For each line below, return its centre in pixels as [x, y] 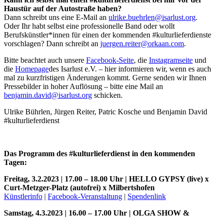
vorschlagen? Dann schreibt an [52, 44]
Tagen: [15, 163]
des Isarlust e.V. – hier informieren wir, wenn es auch [130, 69]
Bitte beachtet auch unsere [45, 60]
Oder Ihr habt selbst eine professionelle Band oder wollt [89, 26]
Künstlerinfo [23, 197]
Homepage [32, 69]
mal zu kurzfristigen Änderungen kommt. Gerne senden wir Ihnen [105, 78]
